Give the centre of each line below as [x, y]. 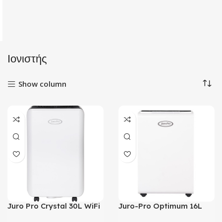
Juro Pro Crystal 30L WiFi [54, 206]
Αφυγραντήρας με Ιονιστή [161, 215]
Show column [42, 84]
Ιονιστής [27, 58]
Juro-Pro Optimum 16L [160, 206]
